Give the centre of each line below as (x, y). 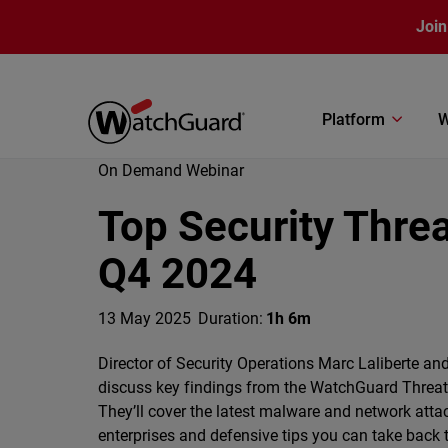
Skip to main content (83, 16)
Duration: (230, 318)
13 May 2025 (144, 318)
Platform (353, 119)
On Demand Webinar (170, 170)
